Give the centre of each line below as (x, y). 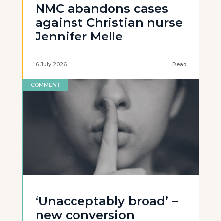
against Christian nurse (109, 22)
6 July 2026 (51, 64)
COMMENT (45, 85)
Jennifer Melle (79, 36)
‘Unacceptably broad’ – (107, 201)
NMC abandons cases (102, 9)
